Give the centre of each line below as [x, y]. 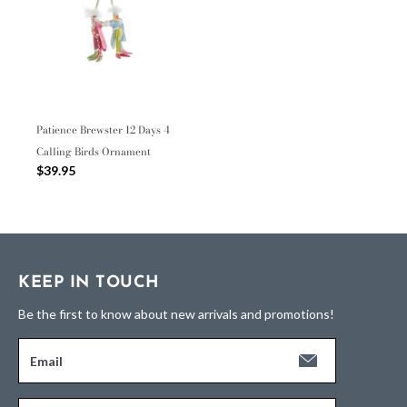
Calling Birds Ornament [94, 152]
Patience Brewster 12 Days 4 [103, 130]
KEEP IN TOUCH [89, 283]
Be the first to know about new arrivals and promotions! [176, 314]
